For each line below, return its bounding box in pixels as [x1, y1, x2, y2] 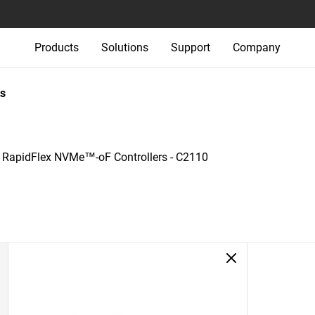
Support [171, 41, 210, 54]
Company [233, 41, 281, 54]
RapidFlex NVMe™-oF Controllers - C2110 [2, 150, 208, 164]
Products [34, 41, 79, 54]
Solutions [101, 41, 148, 54]
